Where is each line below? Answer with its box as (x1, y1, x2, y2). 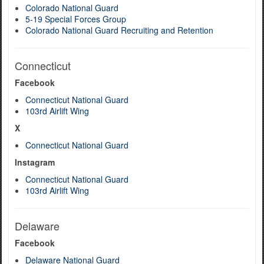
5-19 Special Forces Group (25, 13, 126, 25)
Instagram (15, 156, 55, 168)
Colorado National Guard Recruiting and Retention (25, 24, 213, 36)
